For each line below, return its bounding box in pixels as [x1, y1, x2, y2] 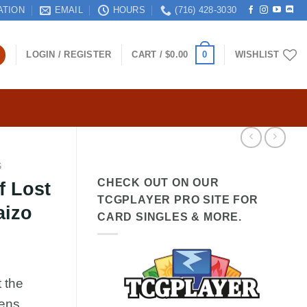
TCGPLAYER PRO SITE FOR [97, 194, 258, 206]
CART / [132, 49, 166, 60]
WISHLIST [234, 49, 280, 60]
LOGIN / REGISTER [26, 49, 112, 60]
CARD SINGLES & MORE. [97, 211, 243, 223]
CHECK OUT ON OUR [97, 177, 219, 189]
